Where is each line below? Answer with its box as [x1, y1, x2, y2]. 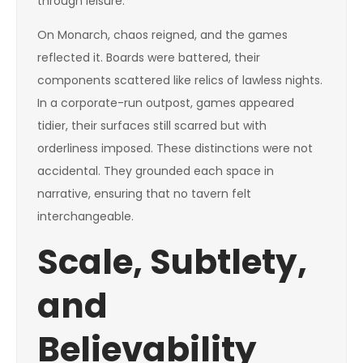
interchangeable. [37, 208, 134, 224]
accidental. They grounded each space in [37, 163, 274, 179]
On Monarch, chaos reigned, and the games [37, 27, 288, 43]
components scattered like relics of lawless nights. [37, 72, 322, 88]
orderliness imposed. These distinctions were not [37, 140, 313, 156]
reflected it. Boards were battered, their [37, 49, 260, 66]
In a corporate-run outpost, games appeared [37, 95, 294, 111]
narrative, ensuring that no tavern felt [37, 186, 251, 202]
